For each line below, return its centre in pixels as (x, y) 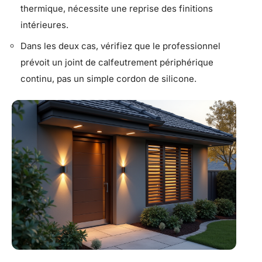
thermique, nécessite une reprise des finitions (117, 9)
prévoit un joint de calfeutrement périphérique (117, 62)
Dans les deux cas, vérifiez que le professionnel (120, 46)
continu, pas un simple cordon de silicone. (108, 78)
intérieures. (44, 25)
